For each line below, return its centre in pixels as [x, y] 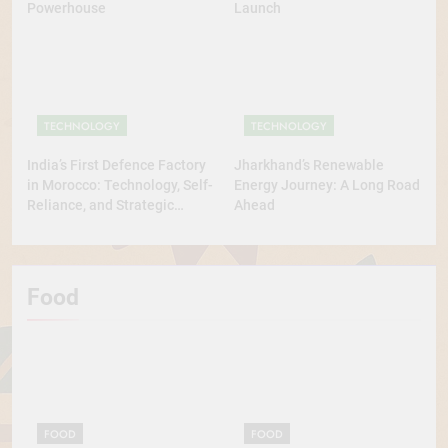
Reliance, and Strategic [100, 205]
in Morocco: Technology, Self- [120, 185]
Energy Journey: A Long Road [327, 185]
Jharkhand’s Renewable [309, 165]
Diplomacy [60, 225]
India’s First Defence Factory [116, 165]
